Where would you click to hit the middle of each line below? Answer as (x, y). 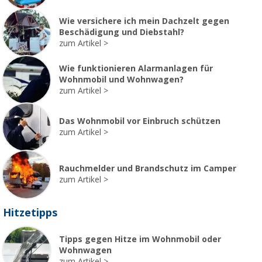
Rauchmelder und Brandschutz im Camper (148, 169)
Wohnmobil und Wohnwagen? (121, 79)
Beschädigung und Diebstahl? (122, 32)
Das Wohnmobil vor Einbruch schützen (140, 121)
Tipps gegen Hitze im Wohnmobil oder (140, 239)
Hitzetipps (30, 212)
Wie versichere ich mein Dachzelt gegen (144, 21)
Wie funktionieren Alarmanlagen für (136, 68)
